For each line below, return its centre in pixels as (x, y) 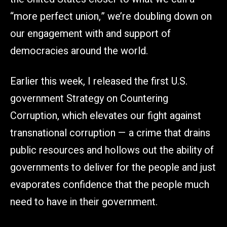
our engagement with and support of (90, 33)
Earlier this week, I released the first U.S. (99, 81)
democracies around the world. (79, 51)
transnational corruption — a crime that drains (110, 133)
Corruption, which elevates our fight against (106, 116)
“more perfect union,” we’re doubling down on (111, 16)
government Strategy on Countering (89, 98)
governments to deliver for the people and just (113, 167)
